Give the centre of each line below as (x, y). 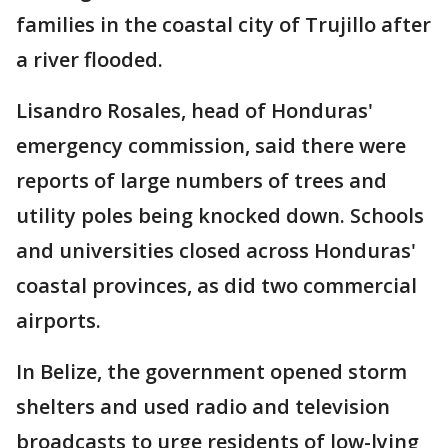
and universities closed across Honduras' (216, 251)
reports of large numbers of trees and (201, 181)
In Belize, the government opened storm (211, 372)
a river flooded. (89, 60)
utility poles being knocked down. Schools (220, 216)
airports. (58, 321)
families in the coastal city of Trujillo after (223, 25)
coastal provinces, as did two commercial (216, 286)
